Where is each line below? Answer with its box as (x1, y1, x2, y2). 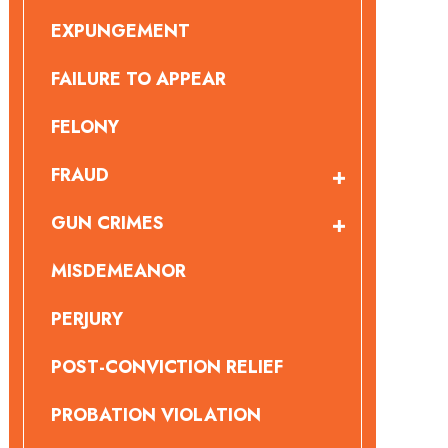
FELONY (50, 114, 119, 140)
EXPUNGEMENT (50, 18, 190, 44)
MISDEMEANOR (50, 258, 186, 284)
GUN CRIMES (50, 210, 164, 236)
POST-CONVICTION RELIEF (50, 354, 283, 380)
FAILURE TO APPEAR (50, 66, 226, 92)
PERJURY (50, 306, 123, 332)
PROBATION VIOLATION (50, 402, 261, 428)
